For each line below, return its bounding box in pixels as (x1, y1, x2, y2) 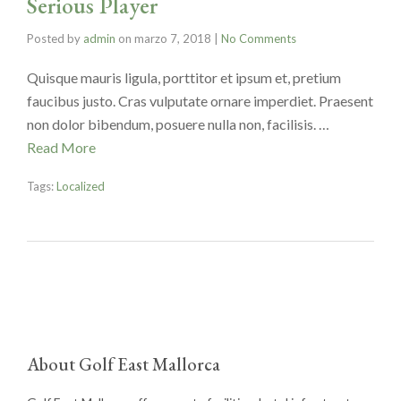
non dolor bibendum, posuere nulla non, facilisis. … (27, 115, 329, 132)
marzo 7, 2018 (134, 30, 211, 46)
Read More (27, 138, 96, 156)
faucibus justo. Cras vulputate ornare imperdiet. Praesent (27, 91, 373, 109)
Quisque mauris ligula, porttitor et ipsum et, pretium (27, 68, 341, 86)
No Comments (221, 30, 296, 46)
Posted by (27, 30, 83, 46)
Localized (56, 178, 105, 193)
